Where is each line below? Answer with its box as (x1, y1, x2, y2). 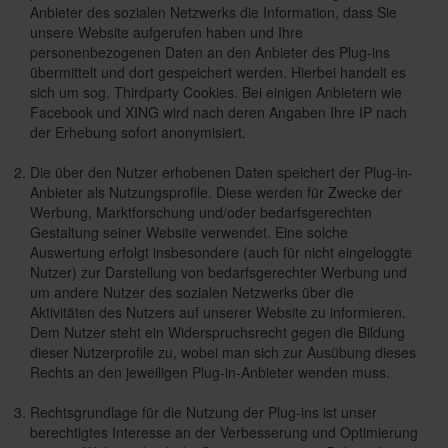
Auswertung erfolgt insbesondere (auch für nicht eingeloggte (30, 242, 412, 262)
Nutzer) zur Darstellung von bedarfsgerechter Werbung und (30, 262, 407, 282)
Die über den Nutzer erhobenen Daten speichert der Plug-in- (30, 162, 413, 182)
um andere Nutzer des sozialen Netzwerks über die (30, 282, 354, 302)
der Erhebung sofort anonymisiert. (30, 122, 246, 142)
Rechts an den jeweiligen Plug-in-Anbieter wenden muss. (30, 362, 390, 382)
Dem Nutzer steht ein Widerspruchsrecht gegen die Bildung (30, 322, 405, 342)
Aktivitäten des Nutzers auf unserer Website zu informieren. (30, 302, 406, 322)
